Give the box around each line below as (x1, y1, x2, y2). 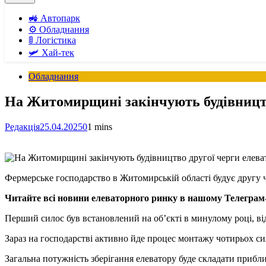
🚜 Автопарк (28, 13, 80, 23)
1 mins (87, 121, 112, 132)
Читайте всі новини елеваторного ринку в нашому (5, 192, 224, 203)
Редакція (5, 121, 40, 132)
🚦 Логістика (28, 35, 76, 45)
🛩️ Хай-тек (28, 47, 74, 58)
